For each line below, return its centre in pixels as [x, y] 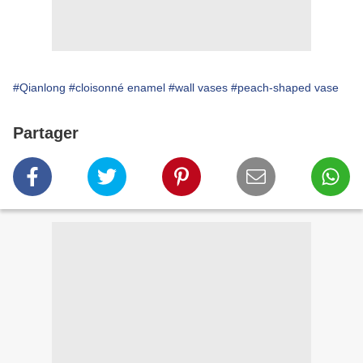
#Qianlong [39, 88]
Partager [46, 133]
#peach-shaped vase [285, 88]
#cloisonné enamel [117, 88]
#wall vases [198, 88]
